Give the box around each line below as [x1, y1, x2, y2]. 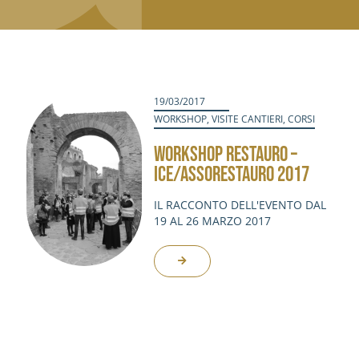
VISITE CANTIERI [211, 112, 283, 126]
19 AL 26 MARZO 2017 [153, 213, 271, 228]
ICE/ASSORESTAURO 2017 [153, 163, 309, 188]
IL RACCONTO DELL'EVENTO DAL [153, 197, 326, 212]
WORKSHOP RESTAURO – [153, 143, 297, 167]
